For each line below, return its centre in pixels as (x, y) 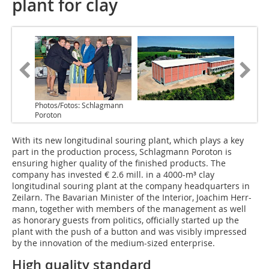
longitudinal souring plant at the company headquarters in (131, 186)
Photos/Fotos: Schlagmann (79, 105)
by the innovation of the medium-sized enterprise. (113, 243)
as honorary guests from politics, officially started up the (125, 220)
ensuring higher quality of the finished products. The (119, 163)
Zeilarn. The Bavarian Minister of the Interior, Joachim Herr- (132, 198)
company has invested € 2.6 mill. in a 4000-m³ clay (113, 175)
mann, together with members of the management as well (129, 209)
